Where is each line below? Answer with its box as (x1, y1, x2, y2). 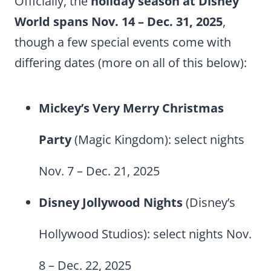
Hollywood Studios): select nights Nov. (39, 226, 252, 242)
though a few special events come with (15, 34, 231, 50)
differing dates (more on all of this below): (15, 54, 247, 71)
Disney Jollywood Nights (39, 194, 183, 211)
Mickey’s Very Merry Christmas (39, 100, 224, 116)
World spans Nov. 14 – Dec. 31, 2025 (15, 13, 223, 30)
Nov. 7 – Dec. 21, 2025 (39, 163, 160, 179)
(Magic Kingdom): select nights (71, 131, 244, 148)
